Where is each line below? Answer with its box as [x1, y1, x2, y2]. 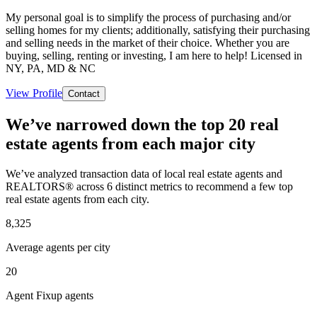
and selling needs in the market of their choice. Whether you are [6, 36, 289, 49]
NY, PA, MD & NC [6, 62, 96, 74]
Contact [68, 88, 100, 99]
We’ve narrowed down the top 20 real [6, 115, 279, 134]
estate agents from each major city [6, 134, 255, 153]
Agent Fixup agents [6, 289, 93, 301]
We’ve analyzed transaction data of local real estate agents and [6, 167, 282, 180]
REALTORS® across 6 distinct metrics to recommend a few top [6, 180, 293, 192]
